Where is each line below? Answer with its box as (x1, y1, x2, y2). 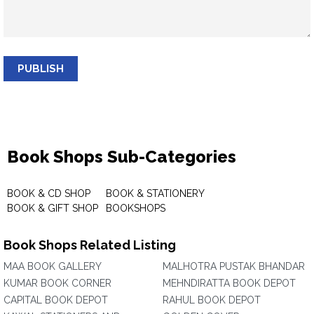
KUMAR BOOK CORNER (4, 278, 111, 289)
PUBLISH (18, 62, 64, 75)
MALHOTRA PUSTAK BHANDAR (163, 261, 305, 272)
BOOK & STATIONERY (106, 188, 205, 199)
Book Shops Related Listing (4, 238, 176, 252)
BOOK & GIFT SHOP (7, 203, 98, 214)
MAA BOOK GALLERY (4, 261, 102, 272)
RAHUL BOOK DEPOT (163, 294, 261, 306)
